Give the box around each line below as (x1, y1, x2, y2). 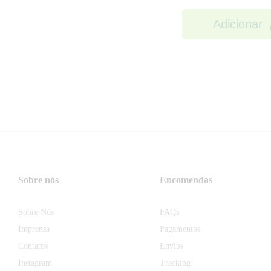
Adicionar (212, 17, 263, 31)
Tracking (160, 258, 191, 267)
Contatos (18, 241, 48, 250)
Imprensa (18, 224, 50, 233)
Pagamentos (160, 224, 200, 233)
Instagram (18, 258, 52, 267)
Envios (160, 241, 183, 250)
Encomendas (160, 174, 212, 185)
